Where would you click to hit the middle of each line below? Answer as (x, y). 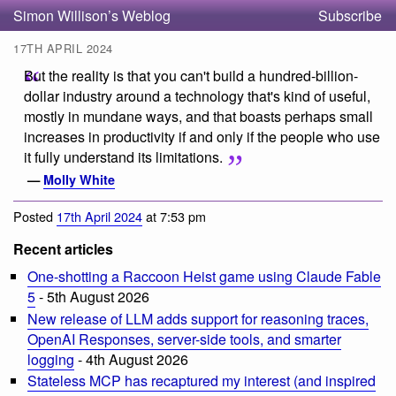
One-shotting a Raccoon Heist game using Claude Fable (204, 277)
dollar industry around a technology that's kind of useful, (197, 96)
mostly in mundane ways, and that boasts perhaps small (198, 117)
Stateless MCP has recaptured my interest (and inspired (202, 381)
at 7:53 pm (174, 217)
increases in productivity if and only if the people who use (202, 137)
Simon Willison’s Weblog (92, 15)
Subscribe (350, 15)
